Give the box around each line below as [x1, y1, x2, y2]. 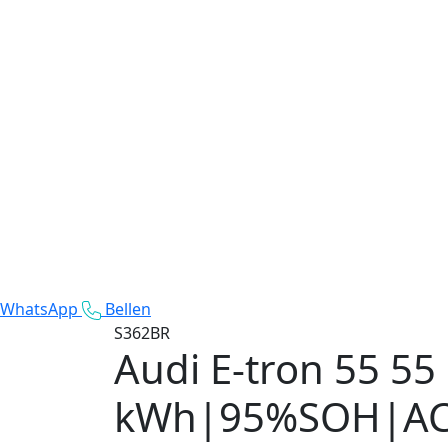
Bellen [105, 297, 151, 320]
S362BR [114, 321, 170, 344]
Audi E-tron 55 [114, 340, 380, 396]
